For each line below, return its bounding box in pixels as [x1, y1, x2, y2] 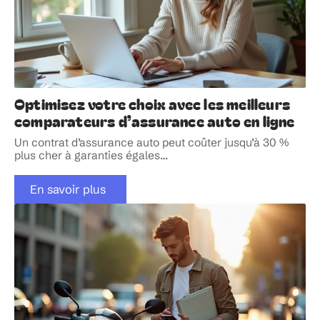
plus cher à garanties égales [14, 149, 160, 163]
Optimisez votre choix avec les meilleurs [14, 93, 291, 115]
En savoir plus [29, 181, 106, 196]
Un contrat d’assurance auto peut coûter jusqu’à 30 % [14, 136, 289, 150]
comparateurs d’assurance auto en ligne [14, 110, 295, 132]
